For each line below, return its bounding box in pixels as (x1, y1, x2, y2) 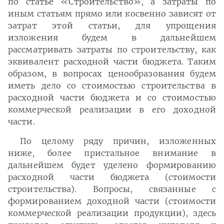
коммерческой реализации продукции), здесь (8, 208, 216, 218)
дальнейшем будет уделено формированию (8, 160, 216, 170)
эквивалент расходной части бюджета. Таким (8, 56, 216, 67)
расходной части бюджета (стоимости (8, 172, 216, 182)
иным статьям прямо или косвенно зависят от (8, 8, 216, 19)
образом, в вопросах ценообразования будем (8, 68, 216, 79)
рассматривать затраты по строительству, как (8, 44, 216, 55)
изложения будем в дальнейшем (8, 32, 216, 43)
